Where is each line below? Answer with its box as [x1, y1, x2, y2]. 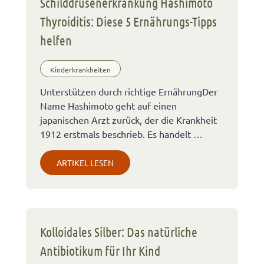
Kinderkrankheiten [50, 65, 111, 75]
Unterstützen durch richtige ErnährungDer [40, 85, 217, 97]
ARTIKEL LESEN [57, 157, 114, 168]
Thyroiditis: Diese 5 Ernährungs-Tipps [40, 13, 217, 29]
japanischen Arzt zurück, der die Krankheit [40, 113, 217, 126]
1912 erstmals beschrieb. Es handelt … [40, 127, 203, 140]
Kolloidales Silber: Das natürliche [40, 223, 197, 239]
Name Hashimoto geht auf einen [40, 99, 177, 111]
